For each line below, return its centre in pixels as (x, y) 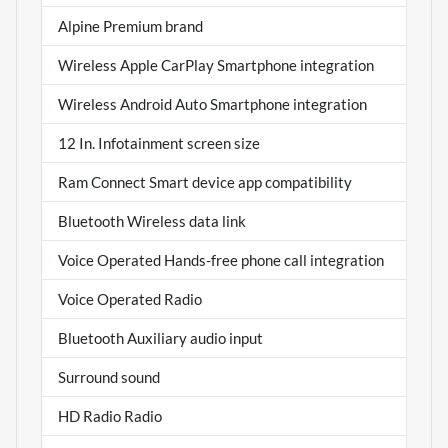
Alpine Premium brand (130, 25)
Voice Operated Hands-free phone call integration (221, 259)
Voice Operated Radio (130, 298)
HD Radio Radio (110, 415)
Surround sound (109, 376)
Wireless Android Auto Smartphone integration (212, 103)
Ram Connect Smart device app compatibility (205, 181)
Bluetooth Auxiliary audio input (160, 337)
